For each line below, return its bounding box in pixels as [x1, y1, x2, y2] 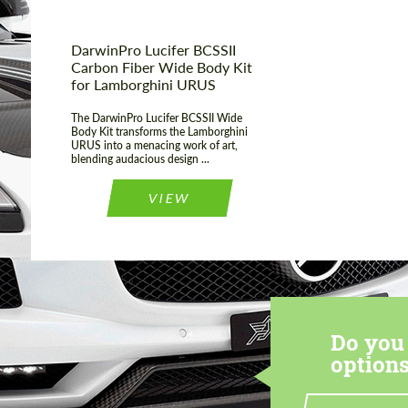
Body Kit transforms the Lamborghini [71, 125, 248, 139]
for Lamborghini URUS [71, 76, 216, 94]
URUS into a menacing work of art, [71, 138, 238, 153]
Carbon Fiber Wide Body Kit [71, 58, 252, 76]
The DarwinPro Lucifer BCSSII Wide [71, 111, 242, 126]
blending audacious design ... [71, 152, 209, 167]
